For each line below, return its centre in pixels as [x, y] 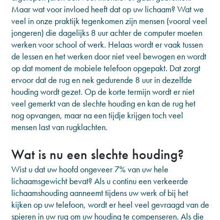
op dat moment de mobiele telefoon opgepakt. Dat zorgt [106, 68]
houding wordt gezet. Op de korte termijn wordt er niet [103, 92]
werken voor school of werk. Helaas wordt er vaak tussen [107, 44]
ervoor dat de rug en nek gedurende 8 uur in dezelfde [102, 80]
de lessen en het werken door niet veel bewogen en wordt [109, 56]
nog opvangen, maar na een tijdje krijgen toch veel [97, 115]
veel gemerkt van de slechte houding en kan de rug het [103, 103]
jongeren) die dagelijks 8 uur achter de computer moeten [107, 33]
